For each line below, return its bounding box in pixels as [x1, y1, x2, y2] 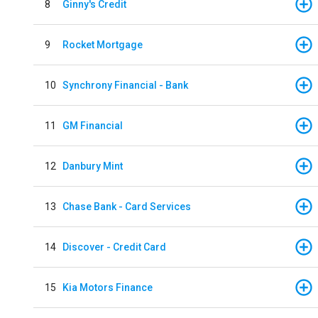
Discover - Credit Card [62, 241, 166, 253]
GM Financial [62, 119, 123, 131]
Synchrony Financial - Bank [62, 79, 188, 91]
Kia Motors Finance [62, 281, 153, 293]
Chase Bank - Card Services [62, 200, 191, 212]
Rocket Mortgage [62, 38, 143, 50]
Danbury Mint [62, 160, 123, 172]
